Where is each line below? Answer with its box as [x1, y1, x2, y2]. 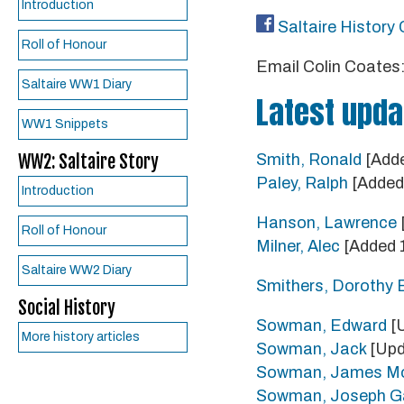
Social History [18, 297, 115, 319]
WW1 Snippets [22, 117, 108, 131]
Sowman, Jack [256, 340, 366, 358]
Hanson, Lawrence [256, 214, 397, 232]
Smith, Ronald [256, 151, 362, 169]
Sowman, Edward [256, 317, 387, 335]
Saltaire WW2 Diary [22, 263, 132, 277]
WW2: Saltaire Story [18, 151, 159, 173]
